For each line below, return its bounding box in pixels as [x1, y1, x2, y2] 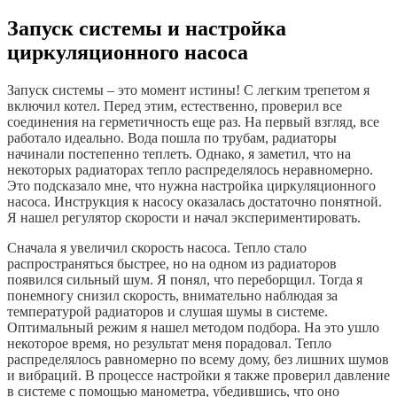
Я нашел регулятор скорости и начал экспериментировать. [7, 209, 361, 225]
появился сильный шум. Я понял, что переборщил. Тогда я [7, 271, 362, 287]
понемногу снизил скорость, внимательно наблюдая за [7, 287, 338, 303]
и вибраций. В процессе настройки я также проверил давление [7, 367, 390, 383]
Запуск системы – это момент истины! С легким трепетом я [7, 82, 370, 97]
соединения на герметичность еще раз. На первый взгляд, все [7, 113, 379, 129]
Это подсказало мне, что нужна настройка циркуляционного [7, 177, 376, 193]
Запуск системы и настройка [7, 16, 286, 40]
